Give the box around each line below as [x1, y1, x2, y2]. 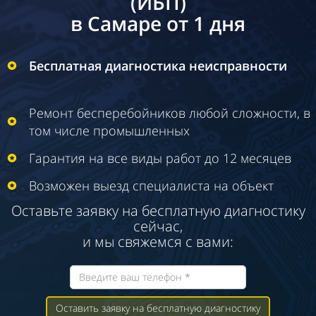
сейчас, [133, 216, 183, 236]
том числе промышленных [29, 121, 190, 139]
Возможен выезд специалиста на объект [29, 176, 274, 194]
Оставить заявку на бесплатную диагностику [56, 300, 260, 315]
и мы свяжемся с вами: [83, 231, 233, 251]
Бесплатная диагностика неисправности [29, 56, 287, 74]
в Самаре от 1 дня [71, 9, 245, 37]
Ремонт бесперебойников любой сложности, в [29, 104, 310, 121]
